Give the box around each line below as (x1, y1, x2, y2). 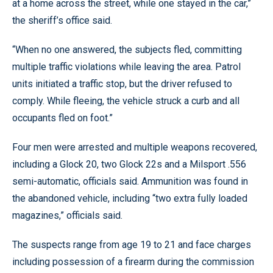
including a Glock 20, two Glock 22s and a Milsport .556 (12, 158, 246, 170)
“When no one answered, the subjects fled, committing (12, 43, 242, 55)
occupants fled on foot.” (12, 112, 113, 124)
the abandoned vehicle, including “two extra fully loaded (12, 192, 247, 204)
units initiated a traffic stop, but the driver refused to (12, 77, 232, 90)
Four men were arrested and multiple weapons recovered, (12, 141, 257, 153)
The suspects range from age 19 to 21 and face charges (12, 238, 251, 250)
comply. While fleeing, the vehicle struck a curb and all (12, 94, 239, 107)
